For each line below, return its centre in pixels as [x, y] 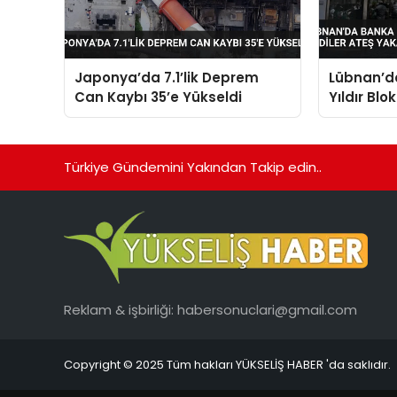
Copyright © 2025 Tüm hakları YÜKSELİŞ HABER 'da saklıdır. [227, 364]
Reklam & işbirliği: [121, 309]
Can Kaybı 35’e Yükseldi [159, 97]
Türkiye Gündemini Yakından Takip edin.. [193, 167]
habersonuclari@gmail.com [267, 309]
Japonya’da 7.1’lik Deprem [167, 78]
